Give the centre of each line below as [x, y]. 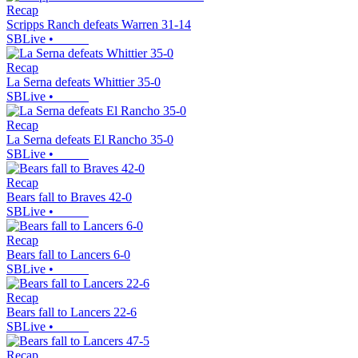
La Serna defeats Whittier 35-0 [84, 82]
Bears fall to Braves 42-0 [69, 197]
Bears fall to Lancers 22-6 [72, 312]
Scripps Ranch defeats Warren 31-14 [99, 25]
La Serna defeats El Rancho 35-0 [90, 140]
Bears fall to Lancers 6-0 [68, 255]
